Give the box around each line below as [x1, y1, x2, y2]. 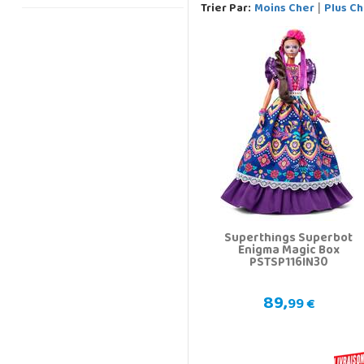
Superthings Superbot [224, 227, 353, 252]
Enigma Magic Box [237, 239, 340, 264]
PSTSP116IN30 [249, 251, 328, 276]
